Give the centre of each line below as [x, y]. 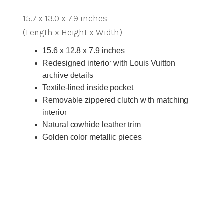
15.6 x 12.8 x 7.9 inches [84, 51]
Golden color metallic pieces [92, 137]
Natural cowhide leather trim [92, 125]
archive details [68, 75]
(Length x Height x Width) [73, 32]
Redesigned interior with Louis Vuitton [109, 63]
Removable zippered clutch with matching [115, 100]
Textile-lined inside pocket [88, 88]
